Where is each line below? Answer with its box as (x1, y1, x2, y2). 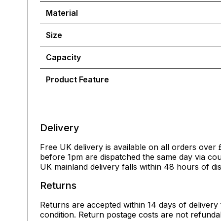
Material (46, 8, 78, 18)
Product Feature (46, 74, 109, 84)
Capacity (46, 52, 81, 62)
